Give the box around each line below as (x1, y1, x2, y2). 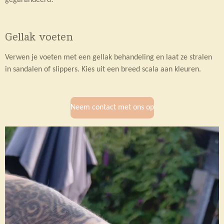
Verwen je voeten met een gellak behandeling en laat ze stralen (5, 53, 212, 61)
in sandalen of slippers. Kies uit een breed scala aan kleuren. (5, 65, 201, 73)
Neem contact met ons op (70, 103, 154, 111)
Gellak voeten (5, 29, 73, 43)
